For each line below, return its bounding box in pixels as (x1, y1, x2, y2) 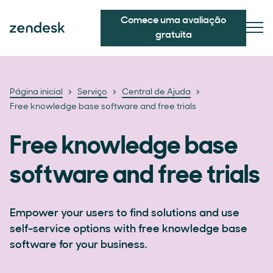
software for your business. (10, 239, 147, 251)
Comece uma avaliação (121, 16, 227, 26)
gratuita (155, 30, 192, 40)
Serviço (77, 88, 107, 97)
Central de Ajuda (122, 88, 191, 97)
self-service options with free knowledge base (10, 224, 247, 235)
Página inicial (10, 88, 63, 97)
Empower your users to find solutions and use (10, 208, 239, 219)
